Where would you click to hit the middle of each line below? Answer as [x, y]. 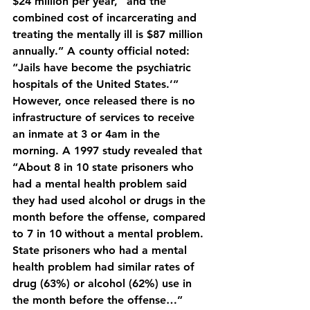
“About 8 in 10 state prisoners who [105, 167]
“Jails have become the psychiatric [103, 67]
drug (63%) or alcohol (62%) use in [104, 283]
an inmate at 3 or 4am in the [88, 134]
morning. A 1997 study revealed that [109, 151]
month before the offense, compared [111, 217]
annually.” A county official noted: [103, 51]
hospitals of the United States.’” [97, 84]
